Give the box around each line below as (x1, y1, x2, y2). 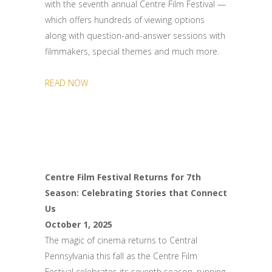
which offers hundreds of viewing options (45, 14, 205, 25)
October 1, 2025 (45, 219, 112, 230)
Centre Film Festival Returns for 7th (45, 171, 201, 183)
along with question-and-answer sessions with (45, 30, 225, 41)
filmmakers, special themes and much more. (45, 46, 219, 57)
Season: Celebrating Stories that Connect (45, 187, 227, 199)
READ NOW (45, 77, 88, 89)
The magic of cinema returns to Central (45, 234, 197, 246)
